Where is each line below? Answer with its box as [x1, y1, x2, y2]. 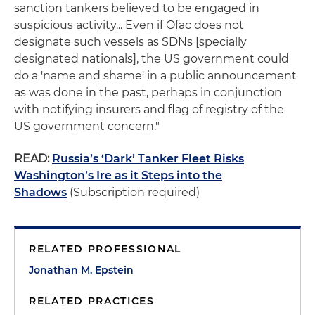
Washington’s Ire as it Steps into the [14, 169, 222, 182]
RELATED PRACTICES [29, 295, 155, 307]
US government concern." [14, 120, 160, 133]
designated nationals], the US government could [14, 52, 289, 65]
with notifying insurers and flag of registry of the [14, 103, 284, 116]
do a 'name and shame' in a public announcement [14, 69, 297, 82]
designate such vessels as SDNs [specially [14, 35, 247, 49]
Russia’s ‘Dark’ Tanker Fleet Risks [52, 152, 244, 165]
